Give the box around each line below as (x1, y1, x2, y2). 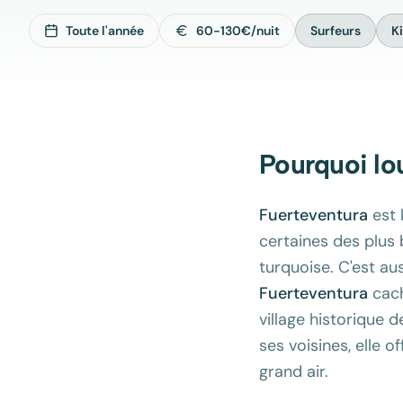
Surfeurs (310, 22, 361, 39)
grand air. (259, 361, 328, 382)
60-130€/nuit (196, 22, 280, 39)
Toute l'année (66, 22, 144, 39)
